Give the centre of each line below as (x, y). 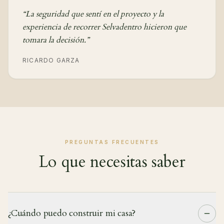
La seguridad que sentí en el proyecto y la (95, 14)
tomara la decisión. (54, 40)
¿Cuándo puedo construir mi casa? (72, 213)
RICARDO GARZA (51, 60)
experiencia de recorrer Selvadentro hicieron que (104, 27)
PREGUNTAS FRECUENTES (112, 142)
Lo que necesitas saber (112, 162)
